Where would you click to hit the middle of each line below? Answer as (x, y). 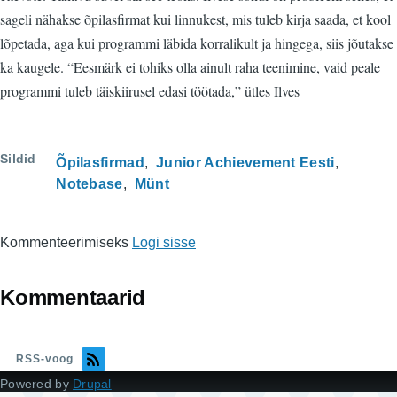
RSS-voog (45, 358)
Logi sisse (164, 242)
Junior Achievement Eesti (245, 163)
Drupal (92, 383)
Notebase (90, 184)
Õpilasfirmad (101, 163)
